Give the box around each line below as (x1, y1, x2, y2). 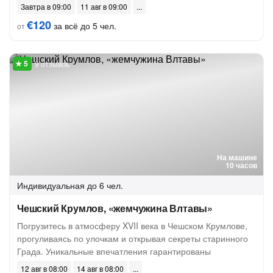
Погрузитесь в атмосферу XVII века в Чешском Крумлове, (17, 219, 247, 232)
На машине (217, 152, 257, 163)
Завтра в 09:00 (21, 1, 71, 12)
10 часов (225, 160, 257, 171)
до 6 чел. (87, 179, 123, 191)
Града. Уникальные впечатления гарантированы (17, 245, 211, 257)
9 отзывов (35, 58, 69, 69)
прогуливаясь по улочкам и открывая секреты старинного (17, 232, 248, 244)
